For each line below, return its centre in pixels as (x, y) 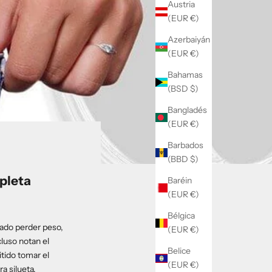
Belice (179, 251)
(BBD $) (183, 159)
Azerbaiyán (189, 40)
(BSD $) (183, 89)
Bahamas (185, 75)
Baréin (180, 181)
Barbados (185, 145)
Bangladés (187, 110)
